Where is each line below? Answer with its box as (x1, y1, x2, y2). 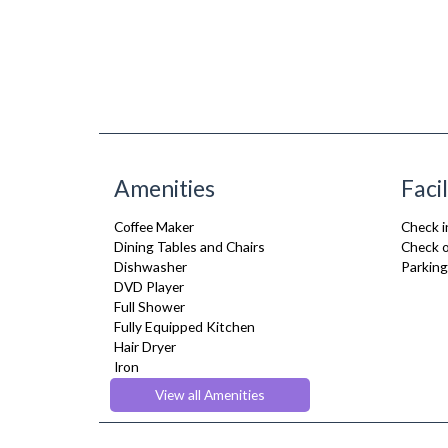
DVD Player (114, 278, 184, 295)
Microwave (114, 398, 181, 415)
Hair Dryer (114, 338, 176, 355)
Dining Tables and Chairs (114, 238, 265, 255)
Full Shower (114, 298, 185, 315)
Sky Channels (114, 418, 196, 435)
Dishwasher (114, 258, 187, 275)
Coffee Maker (114, 218, 194, 235)
